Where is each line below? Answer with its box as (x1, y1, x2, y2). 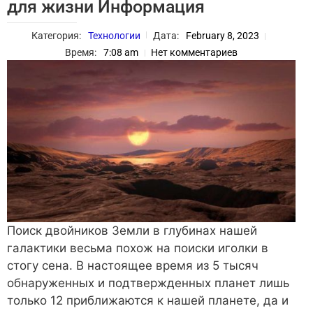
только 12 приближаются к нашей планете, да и (7, 293, 289, 308)
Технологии (87, 30, 140, 42)
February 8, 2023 (185, 30, 259, 42)
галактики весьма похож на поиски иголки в (7, 241, 268, 256)
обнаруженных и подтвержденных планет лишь (7, 276, 289, 291)
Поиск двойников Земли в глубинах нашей (7, 224, 257, 238)
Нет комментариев (151, 47, 238, 59)
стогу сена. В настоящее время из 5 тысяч (7, 259, 259, 273)
